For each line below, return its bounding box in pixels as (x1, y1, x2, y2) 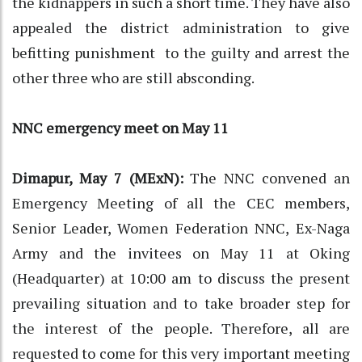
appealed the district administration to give (12, 17, 350, 37)
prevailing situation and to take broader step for (12, 293, 350, 313)
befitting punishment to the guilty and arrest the (12, 42, 350, 62)
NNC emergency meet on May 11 (12, 117, 229, 137)
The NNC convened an (183, 167, 351, 187)
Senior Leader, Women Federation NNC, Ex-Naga (12, 217, 350, 238)
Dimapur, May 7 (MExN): (12, 167, 183, 187)
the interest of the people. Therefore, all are (12, 318, 350, 338)
